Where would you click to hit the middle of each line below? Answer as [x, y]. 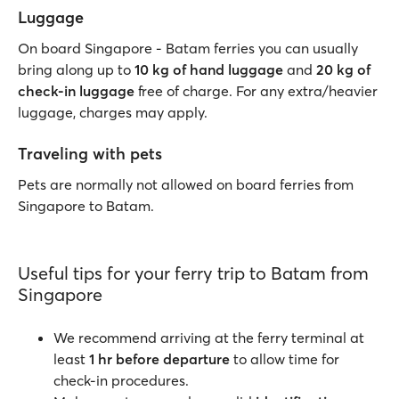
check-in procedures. [121, 380]
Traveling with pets [90, 154]
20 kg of [343, 69]
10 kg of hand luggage [209, 69]
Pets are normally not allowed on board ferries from [186, 184]
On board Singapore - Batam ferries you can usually [188, 48]
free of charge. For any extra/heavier [256, 91]
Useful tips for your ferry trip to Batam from [193, 273]
